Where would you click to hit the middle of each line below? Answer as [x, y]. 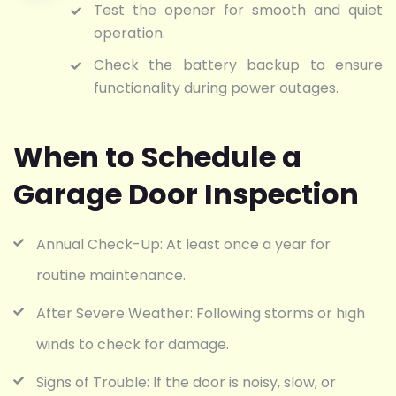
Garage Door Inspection [186, 194]
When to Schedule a [157, 157]
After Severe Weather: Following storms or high [201, 314]
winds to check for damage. [133, 345]
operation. [129, 34]
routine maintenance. [111, 276]
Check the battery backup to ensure [238, 65]
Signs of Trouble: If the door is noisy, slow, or [186, 383]
